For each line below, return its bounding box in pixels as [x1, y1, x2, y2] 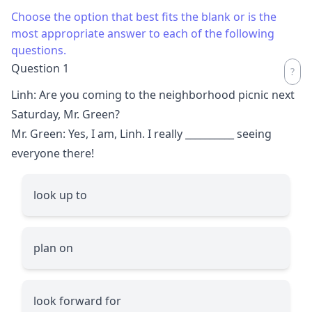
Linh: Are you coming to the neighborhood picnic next [11, 86, 295, 102]
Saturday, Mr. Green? [11, 106, 120, 122]
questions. [11, 42, 66, 58]
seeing [234, 125, 272, 141]
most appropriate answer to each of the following [11, 25, 274, 41]
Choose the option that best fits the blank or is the [11, 8, 276, 24]
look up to [33, 187, 87, 203]
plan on [33, 240, 73, 256]
